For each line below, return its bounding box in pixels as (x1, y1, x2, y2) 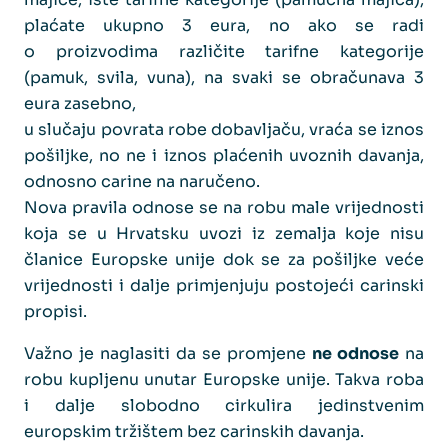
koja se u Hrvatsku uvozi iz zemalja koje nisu (24, 222, 424, 244)
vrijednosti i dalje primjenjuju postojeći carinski (24, 274, 424, 296)
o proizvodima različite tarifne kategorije (24, 40, 424, 62)
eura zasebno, (24, 92, 136, 114)
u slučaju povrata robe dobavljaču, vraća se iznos (24, 118, 424, 140)
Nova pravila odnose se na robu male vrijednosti (24, 196, 424, 218)
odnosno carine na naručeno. (24, 170, 260, 192)
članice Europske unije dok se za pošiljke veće (24, 248, 424, 270)
